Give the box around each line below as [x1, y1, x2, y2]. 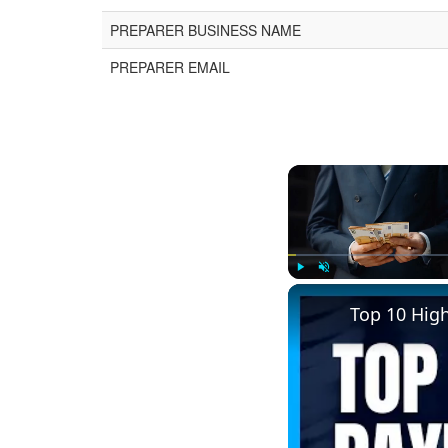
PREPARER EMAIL [110, 57, 230, 77]
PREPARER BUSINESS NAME [110, 20, 301, 40]
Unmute [324, 283, 351, 293]
